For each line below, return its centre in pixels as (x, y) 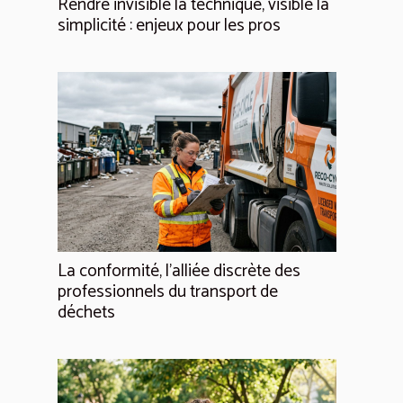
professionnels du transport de (168, 291)
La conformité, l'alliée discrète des (179, 271)
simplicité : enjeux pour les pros (169, 25)
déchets (86, 312)
